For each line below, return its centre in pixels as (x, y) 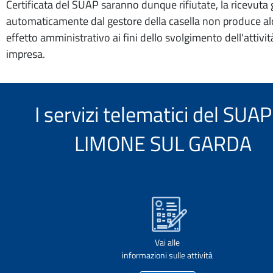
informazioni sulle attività (167, 255)
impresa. (26, 54)
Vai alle (167, 242)
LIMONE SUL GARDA (163, 143)
